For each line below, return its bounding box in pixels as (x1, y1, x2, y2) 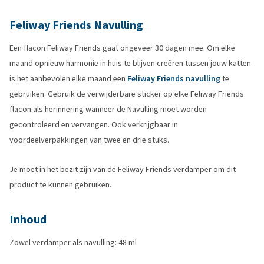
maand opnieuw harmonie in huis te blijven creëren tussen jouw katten (9, 58, 251, 69)
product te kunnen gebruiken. (9, 179, 111, 190)
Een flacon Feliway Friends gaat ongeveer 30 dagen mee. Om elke (9, 42, 235, 54)
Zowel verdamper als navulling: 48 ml (9, 237, 137, 248)
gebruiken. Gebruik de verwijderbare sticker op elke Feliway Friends (9, 88, 244, 100)
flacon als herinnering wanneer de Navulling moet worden (9, 104, 207, 115)
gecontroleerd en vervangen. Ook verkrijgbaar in (9, 119, 178, 130)
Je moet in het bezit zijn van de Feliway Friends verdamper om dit (9, 164, 236, 175)
